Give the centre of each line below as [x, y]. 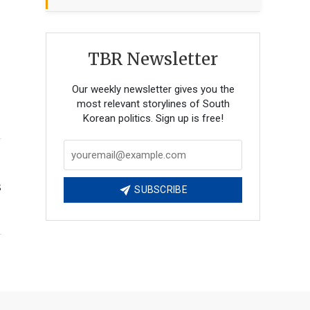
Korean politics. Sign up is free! [153, 119]
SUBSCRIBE [160, 190]
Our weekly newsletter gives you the [153, 90]
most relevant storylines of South [153, 104]
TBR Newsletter [153, 60]
